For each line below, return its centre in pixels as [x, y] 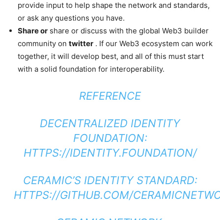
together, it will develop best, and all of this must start [111, 56]
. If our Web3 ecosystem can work [153, 43]
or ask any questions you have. [71, 18]
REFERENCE [110, 96]
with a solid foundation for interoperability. [91, 69]
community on [43, 43]
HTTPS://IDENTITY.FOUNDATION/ [110, 153]
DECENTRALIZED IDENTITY [110, 123]
